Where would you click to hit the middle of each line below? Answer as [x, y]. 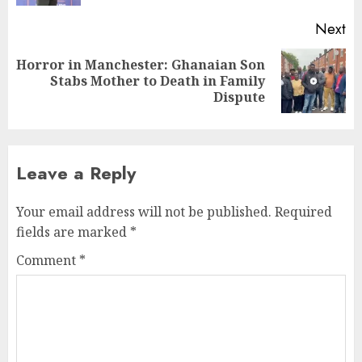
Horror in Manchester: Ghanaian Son [141, 65]
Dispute [239, 97]
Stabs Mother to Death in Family [158, 81]
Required [303, 212]
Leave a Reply [76, 173]
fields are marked [73, 232]
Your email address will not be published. [144, 212]
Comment [48, 260]
